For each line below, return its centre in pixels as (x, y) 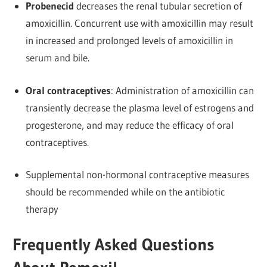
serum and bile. (57, 58)
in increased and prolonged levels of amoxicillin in (129, 41)
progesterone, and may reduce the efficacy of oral (129, 125)
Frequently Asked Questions (114, 244)
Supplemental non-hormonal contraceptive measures (137, 175)
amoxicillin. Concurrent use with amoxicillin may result (139, 23)
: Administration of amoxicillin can (182, 90)
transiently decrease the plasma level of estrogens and (139, 107)
